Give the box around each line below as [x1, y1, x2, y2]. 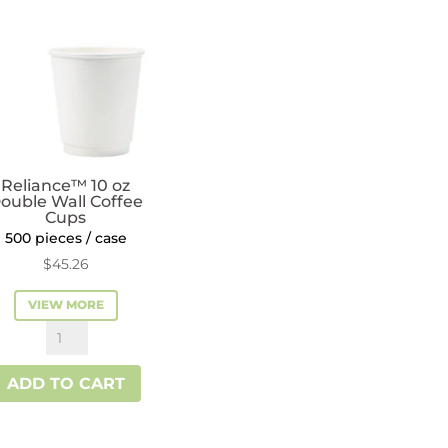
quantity [44, 15, 114, 35]
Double [44, 400, 104, 420]
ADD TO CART [6, 374, 125, 394]
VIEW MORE [27, 297, 104, 313]
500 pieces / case [4, 228, 127, 247]
